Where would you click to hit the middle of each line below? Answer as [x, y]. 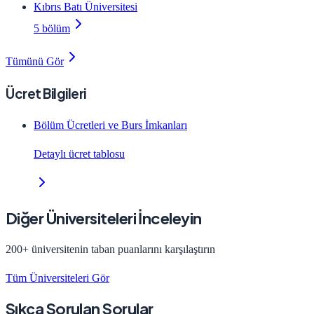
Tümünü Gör [35, 61]
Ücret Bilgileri [46, 93]
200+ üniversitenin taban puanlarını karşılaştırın [110, 249]
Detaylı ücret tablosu [79, 154]
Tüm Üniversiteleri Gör [57, 278]
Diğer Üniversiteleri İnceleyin [104, 218]
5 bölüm [52, 28]
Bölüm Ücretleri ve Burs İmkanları [110, 125]
